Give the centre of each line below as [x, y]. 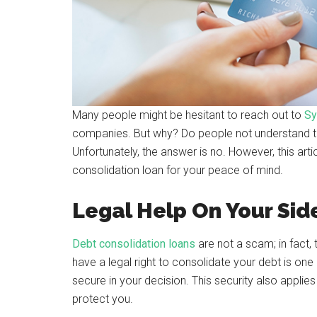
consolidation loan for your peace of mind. [178, 170]
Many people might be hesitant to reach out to [188, 115]
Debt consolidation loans [134, 244]
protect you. [103, 299]
